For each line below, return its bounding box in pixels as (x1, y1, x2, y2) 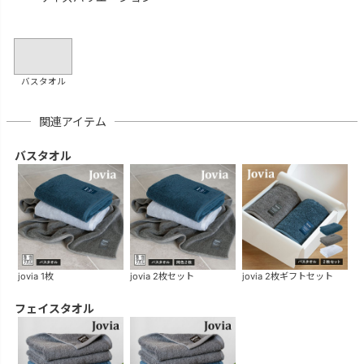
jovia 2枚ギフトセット (242, 270, 333, 282)
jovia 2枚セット (130, 270, 194, 282)
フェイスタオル (15, 301, 94, 315)
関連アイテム (39, 114, 106, 128)
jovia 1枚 (18, 270, 54, 282)
